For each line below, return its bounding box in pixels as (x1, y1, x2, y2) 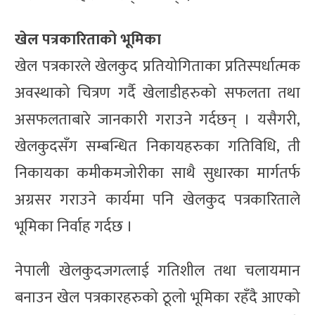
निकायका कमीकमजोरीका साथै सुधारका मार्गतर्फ (15, 160, 300, 186)
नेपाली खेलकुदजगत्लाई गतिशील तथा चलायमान (15, 257, 300, 284)
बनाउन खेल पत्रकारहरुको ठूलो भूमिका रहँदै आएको (15, 284, 300, 311)
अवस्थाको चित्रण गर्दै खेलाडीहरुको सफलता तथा (15, 79, 300, 106)
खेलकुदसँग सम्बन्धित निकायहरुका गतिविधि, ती (15, 133, 300, 160)
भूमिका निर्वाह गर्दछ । (15, 213, 133, 240)
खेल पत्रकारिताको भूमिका (15, 26, 161, 53)
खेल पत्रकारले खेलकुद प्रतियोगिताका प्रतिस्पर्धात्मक (15, 53, 300, 79)
